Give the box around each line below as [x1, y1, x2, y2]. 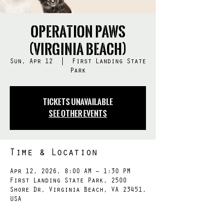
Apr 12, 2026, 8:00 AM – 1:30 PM [10, 168, 130, 176]
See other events [49, 108, 107, 119]
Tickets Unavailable [43, 96, 113, 108]
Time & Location [10, 148, 97, 159]
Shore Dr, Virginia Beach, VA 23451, [10, 187, 146, 194]
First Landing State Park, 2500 [10, 178, 127, 185]
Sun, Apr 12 [10, 58, 53, 66]
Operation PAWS [30, 21, 126, 41]
